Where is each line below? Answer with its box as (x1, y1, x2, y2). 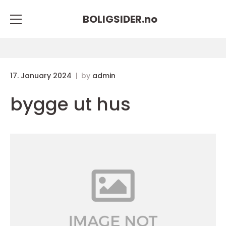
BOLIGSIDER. (83, 12, 144, 26)
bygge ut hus (10, 91, 131, 117)
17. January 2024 (10, 71, 74, 81)
